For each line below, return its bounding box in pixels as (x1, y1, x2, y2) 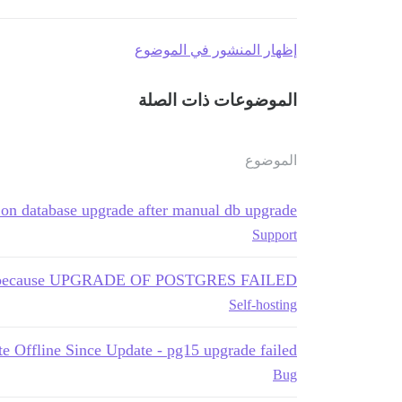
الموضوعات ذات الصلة (138, 90, 297, 109)
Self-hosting (229, 296, 297, 312)
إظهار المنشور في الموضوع (135, 41, 297, 57)
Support (252, 226, 297, 242)
